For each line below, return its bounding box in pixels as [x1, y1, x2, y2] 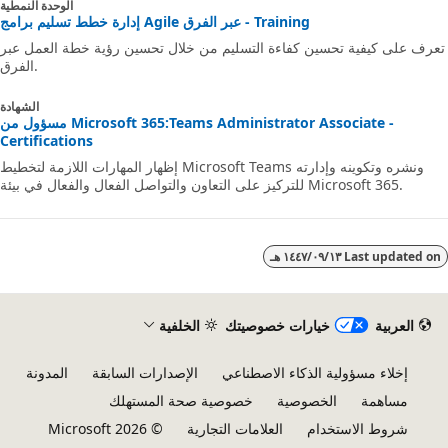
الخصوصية [292, 391, 352, 410]
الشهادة [15, 98, 54, 116]
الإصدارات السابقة [107, 363, 213, 382]
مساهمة [376, 391, 423, 410]
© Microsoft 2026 [162, 419, 178, 438]
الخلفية [174, 315, 216, 335]
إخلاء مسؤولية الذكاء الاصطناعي [237, 363, 423, 382]
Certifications [15, 131, 108, 151]
